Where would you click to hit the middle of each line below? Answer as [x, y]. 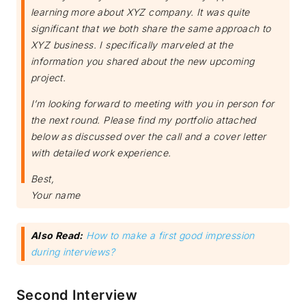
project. [48, 78]
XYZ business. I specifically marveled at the [132, 45]
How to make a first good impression [170, 236]
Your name [56, 195]
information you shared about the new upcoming [143, 61]
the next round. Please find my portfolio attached [143, 120]
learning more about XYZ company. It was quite [140, 12]
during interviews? [73, 252]
